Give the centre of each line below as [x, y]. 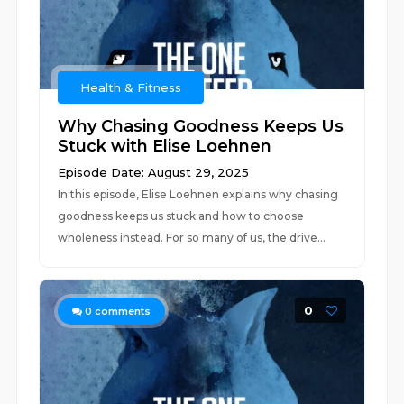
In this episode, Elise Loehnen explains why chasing [198, 194]
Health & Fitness [131, 87]
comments [122, 311]
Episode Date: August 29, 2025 [154, 172]
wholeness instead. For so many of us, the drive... [192, 238]
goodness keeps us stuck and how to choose [181, 216]
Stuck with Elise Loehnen [165, 146]
